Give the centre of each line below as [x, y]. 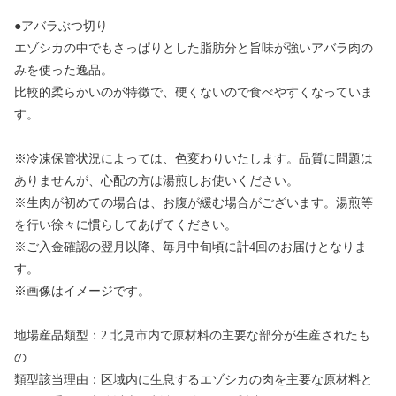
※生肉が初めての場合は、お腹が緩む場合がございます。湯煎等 [194, 203]
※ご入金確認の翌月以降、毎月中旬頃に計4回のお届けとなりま [190, 247]
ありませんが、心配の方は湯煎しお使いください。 [156, 181]
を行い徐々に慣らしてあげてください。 [126, 225]
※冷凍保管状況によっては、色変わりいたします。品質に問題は [194, 159]
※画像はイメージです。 [82, 292]
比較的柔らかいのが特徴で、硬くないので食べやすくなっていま [194, 93]
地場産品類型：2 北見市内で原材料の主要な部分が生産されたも [192, 336]
